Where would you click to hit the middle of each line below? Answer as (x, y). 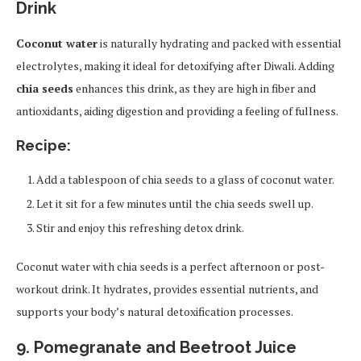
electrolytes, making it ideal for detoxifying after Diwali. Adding (175, 66)
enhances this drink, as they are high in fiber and (195, 89)
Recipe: (44, 146)
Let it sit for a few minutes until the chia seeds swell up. (175, 204)
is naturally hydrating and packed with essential (220, 44)
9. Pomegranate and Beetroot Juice (156, 348)
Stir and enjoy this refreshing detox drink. (140, 228)
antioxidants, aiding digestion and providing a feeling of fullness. (177, 111)
